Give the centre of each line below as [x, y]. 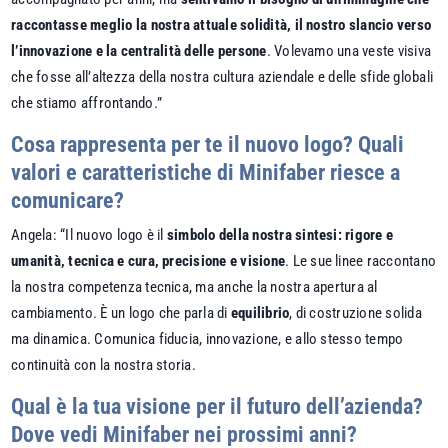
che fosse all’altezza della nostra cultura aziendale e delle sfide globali [222, 76]
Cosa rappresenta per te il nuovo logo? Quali [208, 144]
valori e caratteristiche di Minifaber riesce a [206, 172]
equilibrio [260, 313]
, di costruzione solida [355, 313]
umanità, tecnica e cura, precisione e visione [148, 261]
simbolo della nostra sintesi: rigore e [280, 235]
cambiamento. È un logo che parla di [121, 313]
